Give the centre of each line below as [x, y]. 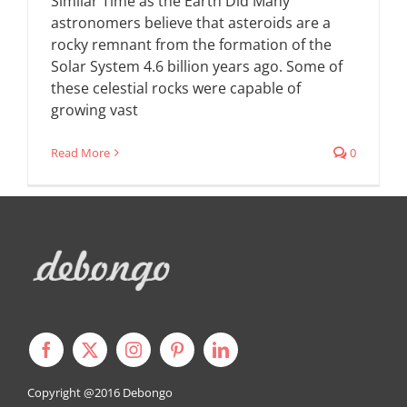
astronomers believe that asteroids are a [191, 22]
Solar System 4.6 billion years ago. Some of [197, 66]
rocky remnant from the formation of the [191, 44]
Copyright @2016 [75, 393]
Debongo [148, 393]
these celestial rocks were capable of [176, 88]
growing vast [94, 109]
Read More [80, 152]
